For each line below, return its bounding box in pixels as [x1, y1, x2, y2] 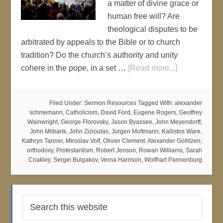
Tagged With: [137, 100, 175, 107]
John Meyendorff [155, 118, 201, 125]
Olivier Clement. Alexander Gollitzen [103, 137, 201, 144]
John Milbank [29, 128, 66, 135]
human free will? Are [108, 12, 180, 20]
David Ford [100, 109, 130, 116]
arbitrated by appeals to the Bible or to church [21, 38, 181, 46]
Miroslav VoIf [65, 137, 100, 144]
